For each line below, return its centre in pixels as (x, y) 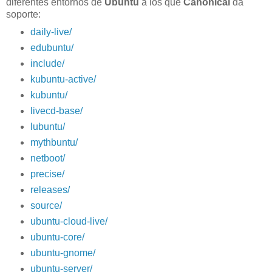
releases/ (50, 189)
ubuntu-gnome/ (63, 253)
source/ (46, 205)
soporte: (23, 15)
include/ (47, 64)
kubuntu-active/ (63, 80)
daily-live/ (51, 32)
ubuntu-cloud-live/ (69, 221)
